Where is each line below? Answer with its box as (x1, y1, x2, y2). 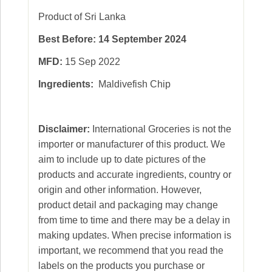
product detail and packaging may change (38, 199, 218, 210)
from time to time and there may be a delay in (38, 214, 230, 225)
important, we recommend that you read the (38, 245, 223, 256)
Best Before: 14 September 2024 (38, 33, 186, 44)
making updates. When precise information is (38, 229, 231, 240)
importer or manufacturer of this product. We (38, 138, 225, 149)
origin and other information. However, (38, 184, 202, 195)
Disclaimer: (38, 123, 90, 134)
